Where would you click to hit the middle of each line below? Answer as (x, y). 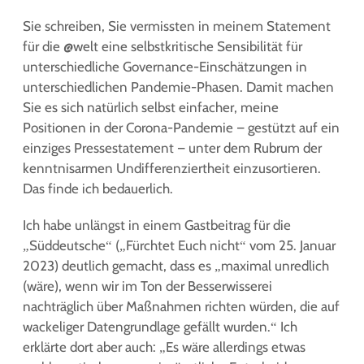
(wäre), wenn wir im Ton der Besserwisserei (147, 286)
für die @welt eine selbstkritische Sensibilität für (162, 46)
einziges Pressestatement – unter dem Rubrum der (172, 148)
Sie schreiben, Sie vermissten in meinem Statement (177, 26)
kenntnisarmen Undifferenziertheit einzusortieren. (172, 168)
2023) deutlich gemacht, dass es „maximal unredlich (176, 266)
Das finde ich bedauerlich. (98, 188)
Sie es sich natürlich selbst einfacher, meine (151, 107)
